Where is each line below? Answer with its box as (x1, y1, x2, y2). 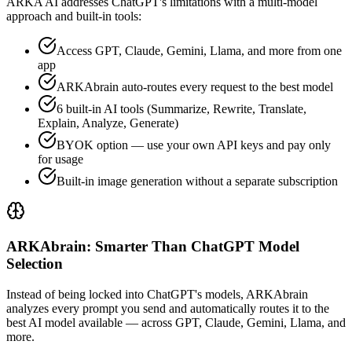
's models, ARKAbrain (195, 287, 308, 301)
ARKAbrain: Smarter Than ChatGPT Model (6, 237, 299, 255)
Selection (6, 255, 63, 272)
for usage (38, 152, 83, 167)
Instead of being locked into (6, 287, 147, 301)
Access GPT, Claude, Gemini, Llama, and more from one (57, 44, 342, 58)
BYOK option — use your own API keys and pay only (57, 138, 331, 152)
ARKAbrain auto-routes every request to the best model (57, 80, 333, 94)
